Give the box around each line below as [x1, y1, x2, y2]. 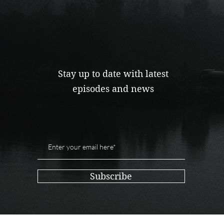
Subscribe [90, 170, 132, 181]
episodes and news [72, 83, 154, 94]
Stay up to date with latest [57, 68, 168, 79]
